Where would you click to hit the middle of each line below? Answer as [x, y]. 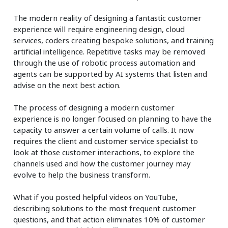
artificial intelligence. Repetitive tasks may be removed [109, 51]
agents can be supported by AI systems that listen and [110, 74]
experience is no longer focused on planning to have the [113, 118]
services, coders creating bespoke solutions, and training [114, 40]
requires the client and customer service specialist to [106, 141]
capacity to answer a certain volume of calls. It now [104, 130]
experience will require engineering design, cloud [99, 29]
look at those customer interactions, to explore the [104, 152]
